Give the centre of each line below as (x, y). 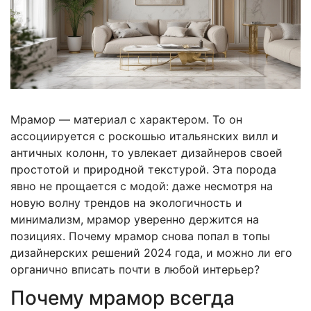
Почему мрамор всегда (123, 297)
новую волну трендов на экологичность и (126, 202)
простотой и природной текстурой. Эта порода (143, 169)
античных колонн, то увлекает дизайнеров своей (146, 152)
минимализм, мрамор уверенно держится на (135, 219)
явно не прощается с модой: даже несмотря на (142, 186)
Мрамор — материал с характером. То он (126, 119)
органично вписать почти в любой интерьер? (135, 269)
